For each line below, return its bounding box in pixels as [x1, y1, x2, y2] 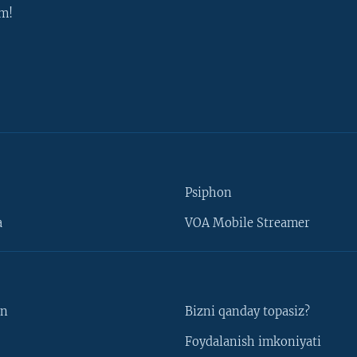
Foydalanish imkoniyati [185, 335, 321, 350]
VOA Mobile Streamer [185, 216, 310, 231]
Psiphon [185, 186, 232, 201]
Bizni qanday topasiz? [185, 304, 310, 320]
